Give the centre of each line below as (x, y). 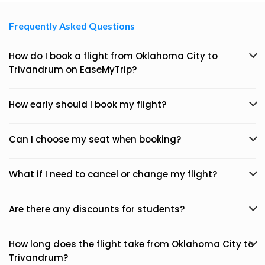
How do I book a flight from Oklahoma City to (113, 56)
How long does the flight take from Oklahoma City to (131, 244)
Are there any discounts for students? (97, 209)
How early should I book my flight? (88, 104)
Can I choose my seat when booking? (95, 139)
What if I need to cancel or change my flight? (113, 174)
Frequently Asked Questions (72, 26)
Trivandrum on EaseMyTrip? (73, 70)
